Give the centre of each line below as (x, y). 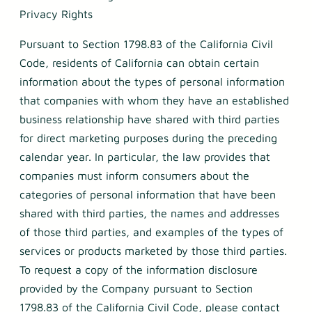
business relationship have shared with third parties (149, 119)
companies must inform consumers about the (134, 176)
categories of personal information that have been (148, 195)
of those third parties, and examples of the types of (151, 232)
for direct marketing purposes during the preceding (148, 138)
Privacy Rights (56, 14)
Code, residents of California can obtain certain (139, 63)
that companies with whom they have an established (154, 101)
